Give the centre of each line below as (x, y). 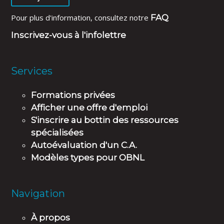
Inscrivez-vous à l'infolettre (69, 35)
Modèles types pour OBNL (88, 158)
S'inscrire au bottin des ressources (105, 120)
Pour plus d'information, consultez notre (81, 18)
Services (32, 71)
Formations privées (73, 95)
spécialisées (57, 133)
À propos (51, 217)
